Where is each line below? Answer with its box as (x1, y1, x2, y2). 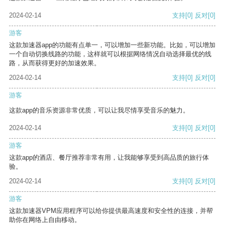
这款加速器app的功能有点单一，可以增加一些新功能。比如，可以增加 (9, 41, 215, 49)
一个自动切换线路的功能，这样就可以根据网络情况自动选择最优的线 (9, 50, 211, 58)
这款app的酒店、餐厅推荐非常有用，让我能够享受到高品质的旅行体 (9, 154, 209, 162)
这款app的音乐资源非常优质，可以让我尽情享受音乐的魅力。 (9, 106, 189, 115)
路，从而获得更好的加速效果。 (9, 59, 100, 67)
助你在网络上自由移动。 (9, 216, 81, 224)
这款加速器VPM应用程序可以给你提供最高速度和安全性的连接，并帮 (9, 207, 213, 215)
